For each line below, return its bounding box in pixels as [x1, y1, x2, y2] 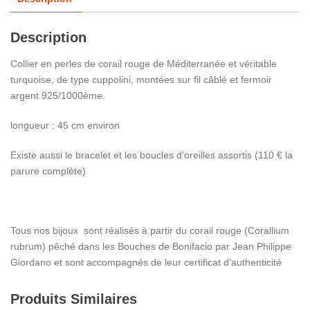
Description [10, 30, 86, 46]
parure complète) [10, 165, 86, 177]
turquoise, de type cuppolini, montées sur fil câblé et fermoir [10, 74, 272, 86]
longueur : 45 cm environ [10, 120, 120, 131]
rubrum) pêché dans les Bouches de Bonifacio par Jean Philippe [10, 241, 291, 253]
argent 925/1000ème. [10, 90, 105, 102]
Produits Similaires [10, 291, 137, 307]
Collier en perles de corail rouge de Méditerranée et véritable [10, 58, 277, 70]
